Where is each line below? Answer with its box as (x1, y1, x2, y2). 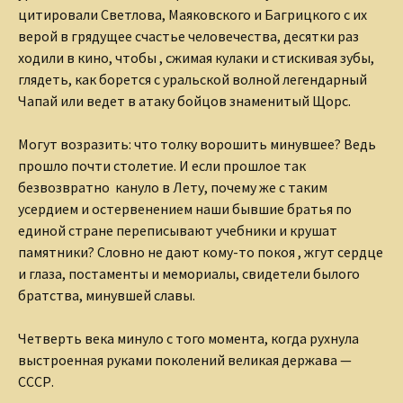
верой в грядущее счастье (18, 26, 188, 45)
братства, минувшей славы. (18, 285, 195, 304)
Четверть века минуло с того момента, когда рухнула (18, 328, 359, 347)
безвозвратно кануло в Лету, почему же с (18, 177, 288, 196)
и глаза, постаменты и (18, 264, 162, 282)
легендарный (282, 69, 367, 88)
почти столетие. (71, 156, 179, 175)
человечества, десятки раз (188, 26, 359, 45)
